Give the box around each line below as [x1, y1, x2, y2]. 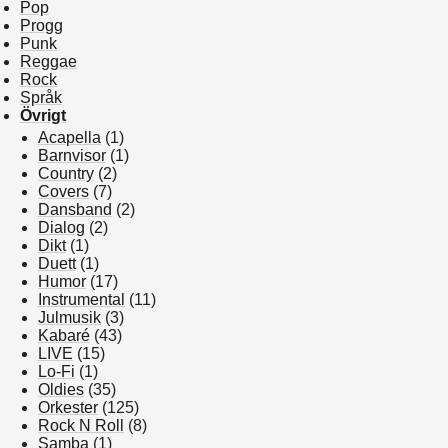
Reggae [20, 53, 77, 70]
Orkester [38, 399, 98, 416]
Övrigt [20, 107, 66, 124]
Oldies [38, 381, 84, 398]
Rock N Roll [38, 417, 124, 434]
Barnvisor [38, 147, 106, 164]
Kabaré [38, 327, 90, 344]
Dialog [38, 219, 85, 236]
